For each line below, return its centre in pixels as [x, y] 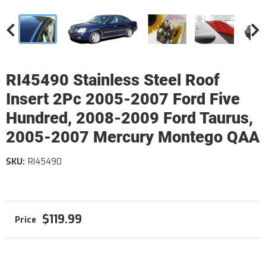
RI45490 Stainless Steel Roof [113, 80]
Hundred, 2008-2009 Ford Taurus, [129, 118]
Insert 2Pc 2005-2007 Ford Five [123, 99]
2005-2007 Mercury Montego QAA [133, 137]
